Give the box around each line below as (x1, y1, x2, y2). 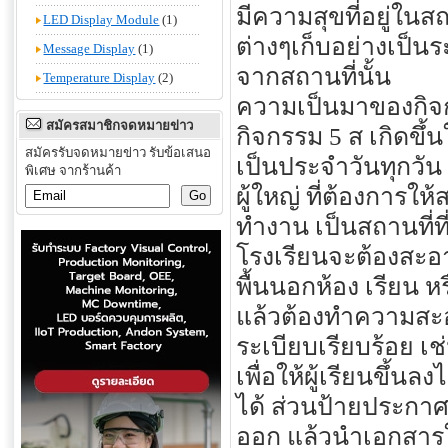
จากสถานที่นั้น (236, 63, 391, 91)
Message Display (43, 41, 136, 56)
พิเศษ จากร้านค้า (25, 163, 121, 178)
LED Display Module (43, 12, 160, 27)
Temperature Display (43, 70, 156, 85)
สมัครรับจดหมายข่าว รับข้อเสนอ (25, 145, 211, 160)
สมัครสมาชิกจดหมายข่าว (43, 118, 193, 133)
